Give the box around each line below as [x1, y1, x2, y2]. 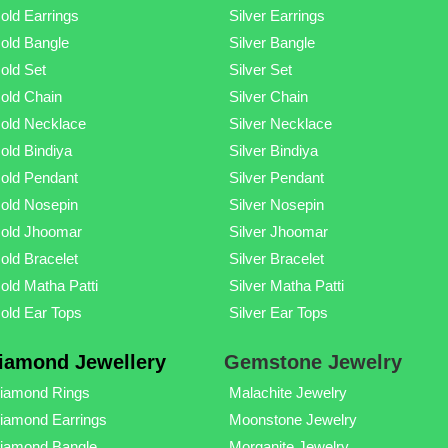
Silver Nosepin [228, 195, 324, 213]
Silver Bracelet [228, 249, 324, 267]
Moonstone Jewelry [228, 410, 357, 428]
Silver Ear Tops [228, 303, 328, 321]
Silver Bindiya [228, 141, 318, 159]
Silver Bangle [228, 33, 315, 51]
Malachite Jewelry [228, 383, 347, 401]
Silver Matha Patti [228, 276, 344, 294]
